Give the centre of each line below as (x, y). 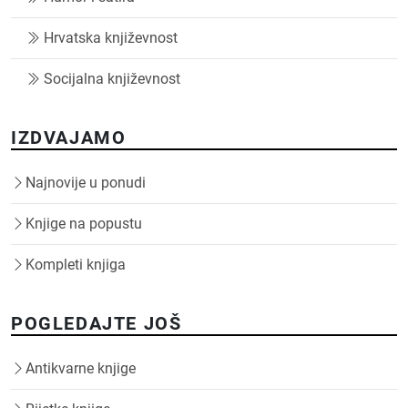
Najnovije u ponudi (86, 182)
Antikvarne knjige (81, 368)
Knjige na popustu (84, 223)
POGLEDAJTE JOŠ (97, 323)
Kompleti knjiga (76, 264)
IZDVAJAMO (69, 137)
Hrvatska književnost (111, 37)
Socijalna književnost (112, 78)
